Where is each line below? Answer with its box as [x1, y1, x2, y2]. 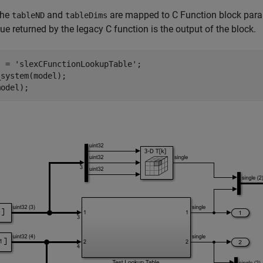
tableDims [65, 11, 107, 20]
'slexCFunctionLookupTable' [15, 59, 137, 69]
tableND [12, 11, 45, 20]
